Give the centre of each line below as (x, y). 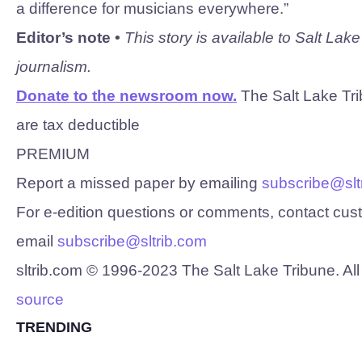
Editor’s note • (68, 38)
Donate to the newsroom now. (126, 96)
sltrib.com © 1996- (79, 270)
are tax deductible (78, 125)
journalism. (54, 67)
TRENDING (54, 327)
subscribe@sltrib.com (132, 241)
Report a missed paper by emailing (139, 183)
